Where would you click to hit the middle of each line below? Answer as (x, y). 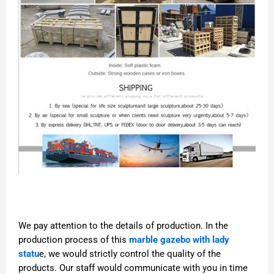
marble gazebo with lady (179, 239)
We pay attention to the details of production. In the (123, 225)
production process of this (74, 239)
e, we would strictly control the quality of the (130, 254)
